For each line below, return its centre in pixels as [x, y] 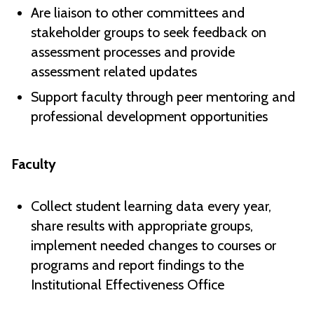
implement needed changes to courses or [153, 246]
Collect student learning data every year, [151, 206]
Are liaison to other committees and [138, 13]
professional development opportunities [149, 117]
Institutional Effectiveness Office [128, 285]
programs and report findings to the [137, 265]
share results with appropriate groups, [142, 226]
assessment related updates [114, 72]
